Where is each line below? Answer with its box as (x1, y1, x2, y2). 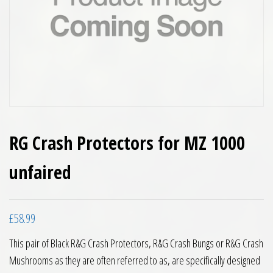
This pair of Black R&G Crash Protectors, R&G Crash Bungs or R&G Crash (9, 236, 263, 250)
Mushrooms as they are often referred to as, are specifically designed (9, 253, 260, 268)
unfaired (9, 160, 71, 185)
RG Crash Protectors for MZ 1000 (9, 130, 245, 155)
